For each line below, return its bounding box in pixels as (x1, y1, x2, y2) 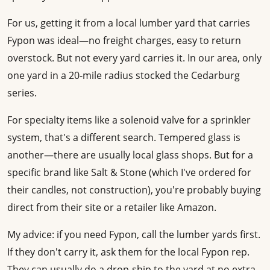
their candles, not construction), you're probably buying (7, 183, 261, 197)
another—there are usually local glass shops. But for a (7, 148, 253, 162)
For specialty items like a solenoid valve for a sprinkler (7, 113, 251, 127)
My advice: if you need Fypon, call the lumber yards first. (7, 228, 260, 242)
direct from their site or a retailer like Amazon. (7, 201, 216, 215)
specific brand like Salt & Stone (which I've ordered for (7, 166, 251, 180)
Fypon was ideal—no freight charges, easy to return (7, 34, 241, 48)
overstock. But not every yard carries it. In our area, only (7, 51, 262, 65)
